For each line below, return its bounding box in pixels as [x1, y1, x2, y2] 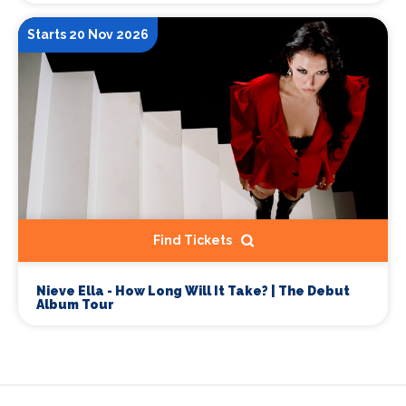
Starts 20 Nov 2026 [27, 27, 149, 43]
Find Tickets [152, 233, 232, 248]
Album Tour [36, 297, 114, 313]
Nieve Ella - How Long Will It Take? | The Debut [36, 284, 350, 299]
